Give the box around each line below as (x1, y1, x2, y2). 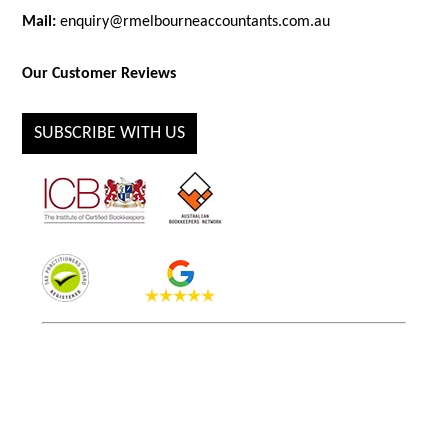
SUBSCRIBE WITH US (34, 124, 186, 144)
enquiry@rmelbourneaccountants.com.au (60, 14, 331, 31)
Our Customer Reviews (22, 66, 177, 83)
